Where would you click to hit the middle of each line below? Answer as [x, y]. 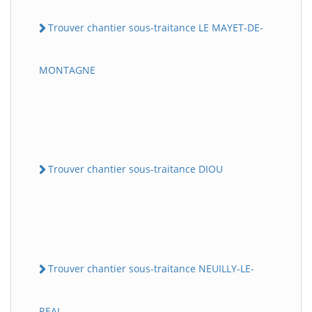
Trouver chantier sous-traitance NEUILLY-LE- [151, 269]
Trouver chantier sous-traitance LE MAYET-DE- [156, 27]
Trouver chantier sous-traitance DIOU [135, 169]
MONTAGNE [67, 70]
